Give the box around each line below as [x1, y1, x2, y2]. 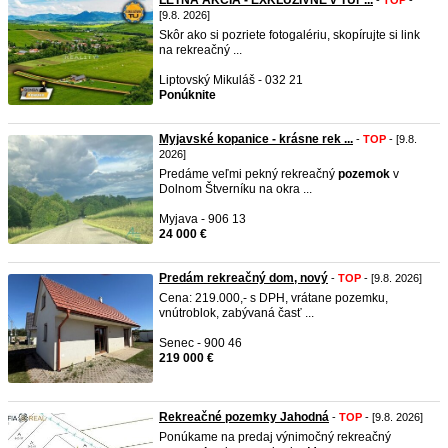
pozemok [338, 167, 390, 181]
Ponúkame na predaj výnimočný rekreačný [159, 430, 391, 444]
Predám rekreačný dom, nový [159, 271, 328, 285]
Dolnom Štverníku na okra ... [159, 182, 312, 196]
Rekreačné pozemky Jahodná [159, 410, 329, 424]
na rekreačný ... [159, 43, 242, 57]
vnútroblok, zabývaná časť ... [159, 306, 314, 320]
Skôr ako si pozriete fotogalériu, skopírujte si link [159, 28, 420, 42]
